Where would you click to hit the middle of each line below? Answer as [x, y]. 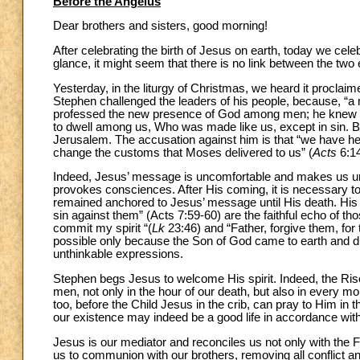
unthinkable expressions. [118, 254]
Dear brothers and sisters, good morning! [160, 26]
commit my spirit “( [102, 229]
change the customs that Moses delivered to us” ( [183, 152]
